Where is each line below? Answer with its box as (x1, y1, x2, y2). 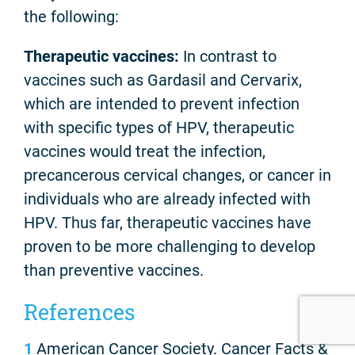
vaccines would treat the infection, (24, 142, 265, 162)
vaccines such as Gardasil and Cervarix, (24, 71, 302, 90)
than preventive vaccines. (24, 261, 204, 281)
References (24, 298, 135, 326)
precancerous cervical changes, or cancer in (24, 166, 331, 185)
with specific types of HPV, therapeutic (24, 118, 294, 138)
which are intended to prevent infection (24, 94, 300, 114)
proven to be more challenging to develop (24, 237, 315, 257)
